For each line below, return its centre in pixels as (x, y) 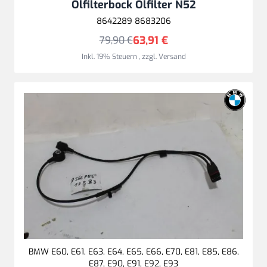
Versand (172, 56)
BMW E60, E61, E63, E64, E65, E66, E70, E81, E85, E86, (133, 252)
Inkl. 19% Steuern (110, 56)
